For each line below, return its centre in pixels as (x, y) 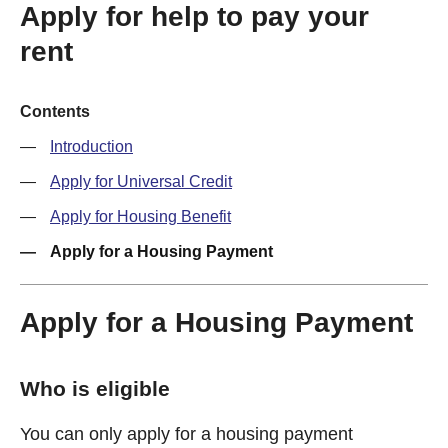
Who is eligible (95, 388)
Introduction (91, 146)
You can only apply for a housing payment (186, 434)
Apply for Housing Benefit (140, 216)
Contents (55, 111)
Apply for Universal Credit (141, 181)
